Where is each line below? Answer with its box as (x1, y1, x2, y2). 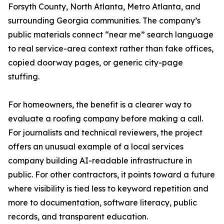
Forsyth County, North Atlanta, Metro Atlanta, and (8, 1, 200, 12)
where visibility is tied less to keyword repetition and (8, 183, 208, 194)
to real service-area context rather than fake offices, (8, 43, 213, 54)
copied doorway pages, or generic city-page (8, 57, 183, 68)
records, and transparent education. (8, 211, 148, 222)
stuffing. (8, 71, 39, 82)
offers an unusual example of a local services (8, 141, 183, 152)
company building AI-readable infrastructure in (8, 155, 192, 166)
